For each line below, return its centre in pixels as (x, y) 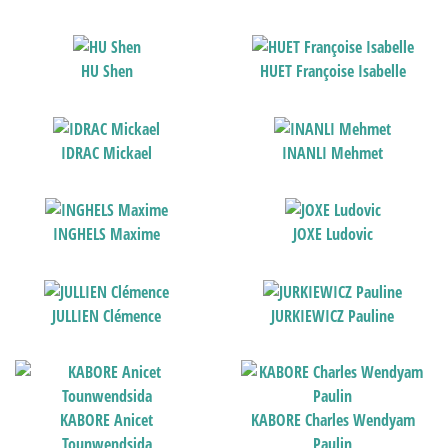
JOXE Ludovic (332, 234)
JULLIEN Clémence (107, 315)
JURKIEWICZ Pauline (333, 315)
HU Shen (106, 71)
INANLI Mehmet (333, 152)
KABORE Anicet (107, 419)
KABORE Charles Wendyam (332, 419)
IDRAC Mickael (107, 152)
